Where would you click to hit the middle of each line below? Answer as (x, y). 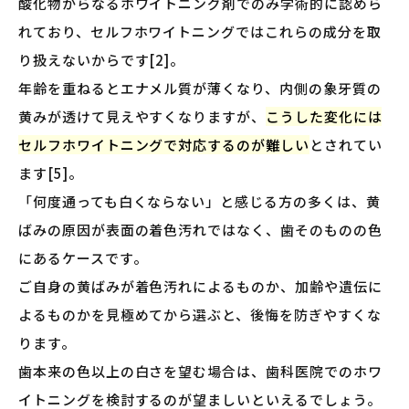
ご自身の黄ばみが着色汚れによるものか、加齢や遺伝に (200, 286)
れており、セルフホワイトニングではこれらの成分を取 (200, 31)
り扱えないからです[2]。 (102, 59)
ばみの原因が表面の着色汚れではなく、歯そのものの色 (200, 229)
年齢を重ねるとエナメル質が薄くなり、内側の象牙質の (200, 88)
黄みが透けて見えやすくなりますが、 (142, 116)
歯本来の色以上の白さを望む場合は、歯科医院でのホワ (200, 371)
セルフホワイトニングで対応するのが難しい (164, 144)
